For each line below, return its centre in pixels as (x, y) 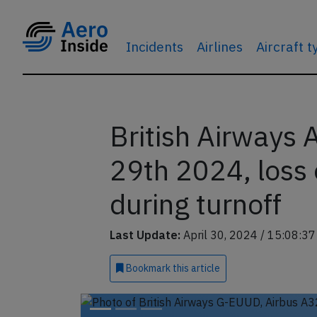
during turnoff (195, 204)
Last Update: (145, 235)
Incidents (154, 46)
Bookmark (148, 268)
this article (196, 268)
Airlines (219, 46)
